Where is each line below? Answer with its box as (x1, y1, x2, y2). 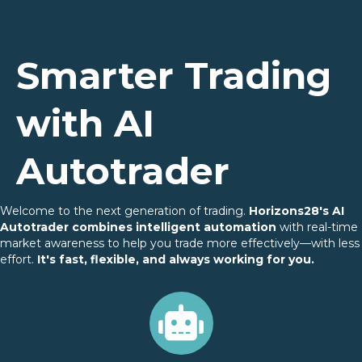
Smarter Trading (16, 53, 331, 99)
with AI (16, 100, 154, 147)
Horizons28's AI (249, 204, 344, 219)
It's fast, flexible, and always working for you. (37, 252, 314, 267)
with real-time (276, 220, 358, 235)
